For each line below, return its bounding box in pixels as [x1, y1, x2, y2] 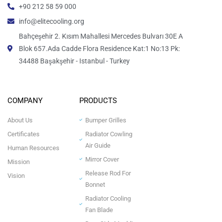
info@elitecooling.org [18, 17, 84, 25]
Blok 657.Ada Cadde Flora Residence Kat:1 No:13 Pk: [18, 44, 180, 53]
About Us [7, 116, 33, 124]
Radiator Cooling [85, 194, 131, 202]
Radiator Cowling [85, 130, 133, 138]
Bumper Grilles [85, 116, 127, 124]
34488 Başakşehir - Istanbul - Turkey [18, 56, 130, 65]
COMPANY [7, 96, 43, 105]
